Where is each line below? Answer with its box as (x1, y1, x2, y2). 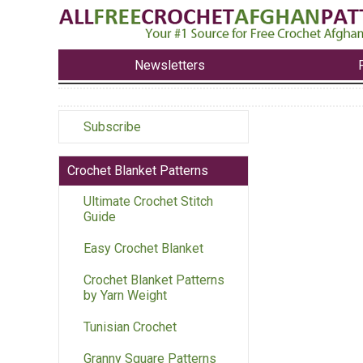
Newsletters (135, 57, 206, 73)
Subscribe (83, 119, 141, 135)
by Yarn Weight (83, 288, 167, 304)
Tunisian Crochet (83, 319, 177, 335)
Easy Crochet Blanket (83, 241, 203, 257)
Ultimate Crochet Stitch (83, 194, 213, 210)
